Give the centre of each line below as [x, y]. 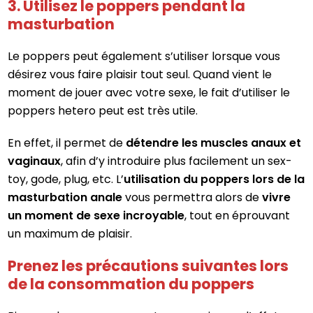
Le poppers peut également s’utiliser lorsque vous [144, 56]
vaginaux [35, 161]
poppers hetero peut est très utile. [103, 110]
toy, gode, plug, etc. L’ [66, 179]
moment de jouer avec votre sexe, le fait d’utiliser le [149, 92]
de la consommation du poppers [131, 284]
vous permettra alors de [192, 197]
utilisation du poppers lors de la [214, 179]
